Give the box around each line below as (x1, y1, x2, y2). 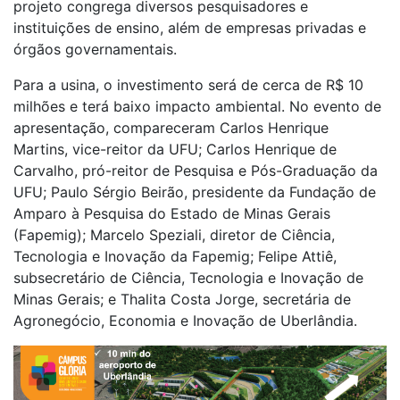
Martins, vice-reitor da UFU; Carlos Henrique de (13, 139, 337, 158)
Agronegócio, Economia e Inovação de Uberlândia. (13, 311, 357, 329)
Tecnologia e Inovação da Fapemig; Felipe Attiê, (13, 246, 337, 265)
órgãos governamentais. (13, 39, 177, 58)
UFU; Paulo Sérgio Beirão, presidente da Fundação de (13, 182, 376, 201)
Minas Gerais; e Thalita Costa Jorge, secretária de (13, 289, 351, 308)
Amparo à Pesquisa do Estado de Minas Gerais (13, 204, 330, 222)
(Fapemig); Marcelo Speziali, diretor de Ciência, (13, 225, 335, 244)
